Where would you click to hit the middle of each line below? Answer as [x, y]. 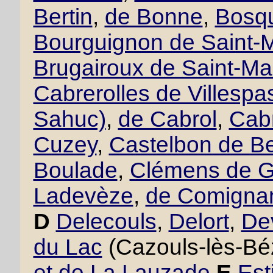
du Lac [68, 247]
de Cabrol [167, 119]
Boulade [75, 170]
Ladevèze [83, 196]
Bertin [63, 17]
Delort [199, 222]
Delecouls [106, 222]
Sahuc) [69, 119]
